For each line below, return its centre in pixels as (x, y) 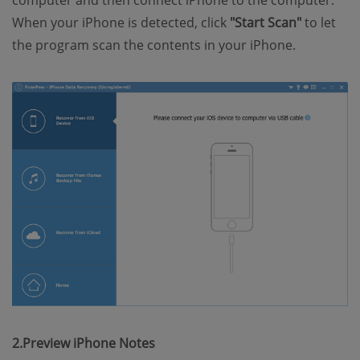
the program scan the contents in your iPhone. (154, 45)
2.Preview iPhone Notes (84, 343)
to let (319, 22)
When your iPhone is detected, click (121, 22)
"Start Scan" (266, 22)
